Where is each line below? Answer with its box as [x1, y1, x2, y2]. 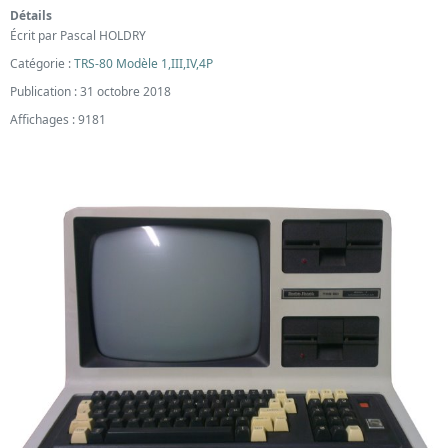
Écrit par [10, 27, 60, 45]
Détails [10, 7, 52, 25]
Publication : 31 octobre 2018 [10, 83, 171, 101]
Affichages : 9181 [10, 111, 106, 129]
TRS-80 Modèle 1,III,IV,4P [74, 55, 213, 73]
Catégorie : [10, 55, 74, 73]
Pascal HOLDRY [60, 27, 146, 45]
